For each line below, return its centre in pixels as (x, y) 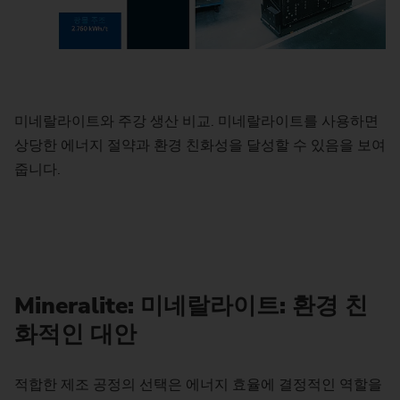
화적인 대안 (75, 334)
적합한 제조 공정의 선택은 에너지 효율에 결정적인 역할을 (198, 384)
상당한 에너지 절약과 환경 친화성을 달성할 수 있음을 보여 (200, 146)
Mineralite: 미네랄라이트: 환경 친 (191, 305)
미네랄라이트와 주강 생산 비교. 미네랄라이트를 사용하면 (196, 122)
